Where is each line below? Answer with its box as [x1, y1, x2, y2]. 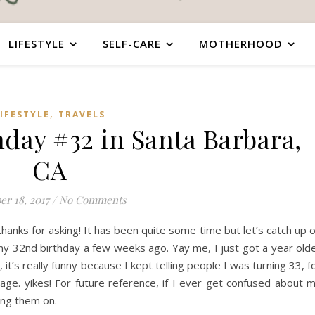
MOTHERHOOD [199, 37, 283, 51]
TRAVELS [58, 108, 105, 120]
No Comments [58, 193, 127, 207]
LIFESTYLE [8, 37, 65, 51]
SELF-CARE [103, 37, 161, 51]
